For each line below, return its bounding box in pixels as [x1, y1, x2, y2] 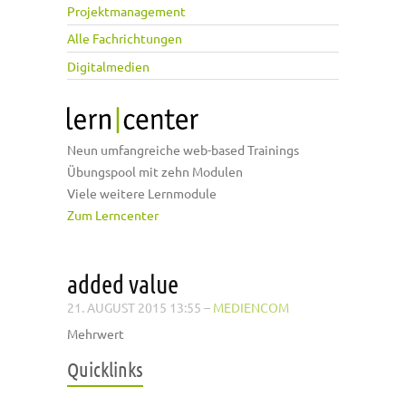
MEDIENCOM [213, 299, 289, 316]
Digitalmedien [67, 57, 150, 74]
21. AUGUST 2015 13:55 [67, 299, 201, 316]
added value [67, 269, 179, 299]
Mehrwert [67, 325, 124, 343]
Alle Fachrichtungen [67, 30, 182, 47]
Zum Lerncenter [67, 207, 159, 224]
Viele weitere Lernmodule [67, 185, 217, 202]
